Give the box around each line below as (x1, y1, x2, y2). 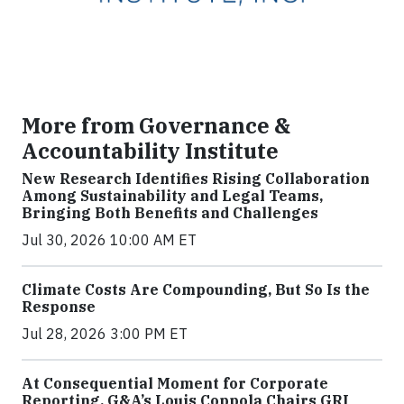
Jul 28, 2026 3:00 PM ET (22, 325, 188, 344)
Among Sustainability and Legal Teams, (22, 187, 323, 206)
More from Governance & (22, 112, 290, 140)
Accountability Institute (22, 137, 279, 165)
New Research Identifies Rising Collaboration (22, 170, 370, 188)
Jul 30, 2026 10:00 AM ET (22, 231, 197, 250)
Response (22, 298, 96, 317)
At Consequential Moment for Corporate (22, 374, 328, 393)
